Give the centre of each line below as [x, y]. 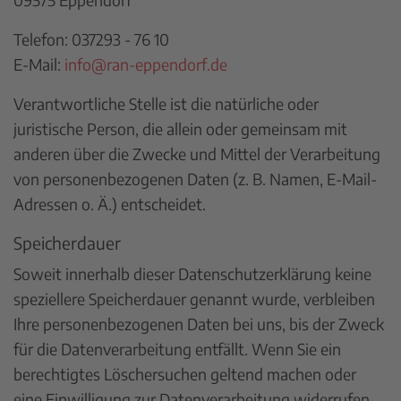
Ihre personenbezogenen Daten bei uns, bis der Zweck [199, 324]
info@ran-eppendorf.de [146, 64]
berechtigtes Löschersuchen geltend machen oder [185, 374]
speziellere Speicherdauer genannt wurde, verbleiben [194, 299]
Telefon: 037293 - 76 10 [91, 39]
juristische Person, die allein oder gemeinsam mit [180, 128]
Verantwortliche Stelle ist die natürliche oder [166, 103]
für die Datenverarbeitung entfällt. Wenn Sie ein [177, 349]
